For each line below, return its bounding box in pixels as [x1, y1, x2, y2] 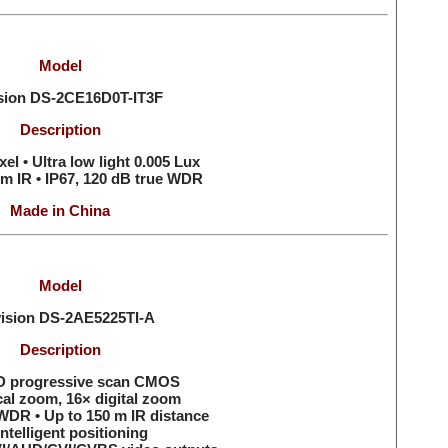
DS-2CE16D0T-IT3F [30, 89, 163, 106]
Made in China [10, 202, 110, 219]
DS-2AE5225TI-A [38, 309, 155, 326]
